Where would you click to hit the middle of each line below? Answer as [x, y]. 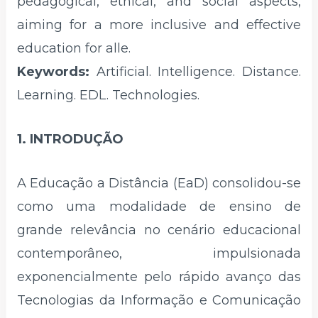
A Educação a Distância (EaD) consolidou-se [159, 183]
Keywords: [53, 72]
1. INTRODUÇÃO [70, 139]
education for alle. [74, 49]
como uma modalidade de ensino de [159, 206]
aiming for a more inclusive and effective [159, 25]
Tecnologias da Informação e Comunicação [159, 300]
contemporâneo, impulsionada [159, 253]
